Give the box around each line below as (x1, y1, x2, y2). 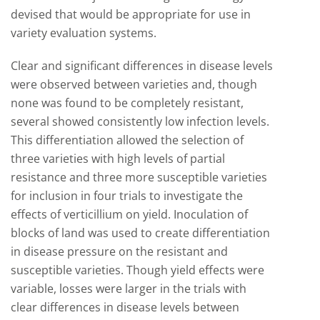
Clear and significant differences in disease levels (11, 58, 273, 74)
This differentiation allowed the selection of (11, 132, 244, 148)
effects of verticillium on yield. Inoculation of (11, 206, 248, 222)
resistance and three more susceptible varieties (11, 169, 267, 185)
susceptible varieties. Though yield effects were (11, 262, 264, 278)
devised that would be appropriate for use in (11, 6, 251, 22)
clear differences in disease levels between (11, 299, 239, 315)
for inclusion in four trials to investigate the (11, 188, 243, 204)
